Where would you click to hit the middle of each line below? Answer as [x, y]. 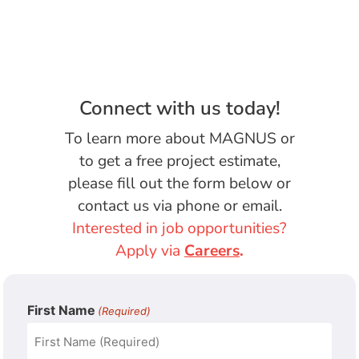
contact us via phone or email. [179, 206]
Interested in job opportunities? [179, 229]
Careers [212, 251]
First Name [61, 310]
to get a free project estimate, [179, 161]
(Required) [125, 311]
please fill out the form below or [179, 184]
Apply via [150, 251]
